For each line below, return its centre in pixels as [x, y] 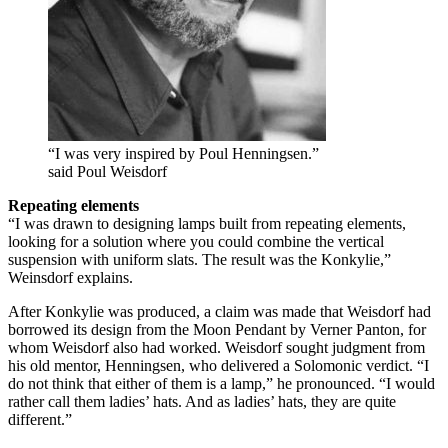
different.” [40, 419]
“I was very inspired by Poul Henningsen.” [183, 153]
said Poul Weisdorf [107, 171]
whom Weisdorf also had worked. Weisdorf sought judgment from [216, 347]
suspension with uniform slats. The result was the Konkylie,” [199, 259]
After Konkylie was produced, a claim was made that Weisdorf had [219, 311]
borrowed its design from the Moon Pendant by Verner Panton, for [217, 329]
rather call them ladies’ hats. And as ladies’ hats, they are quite [202, 401]
